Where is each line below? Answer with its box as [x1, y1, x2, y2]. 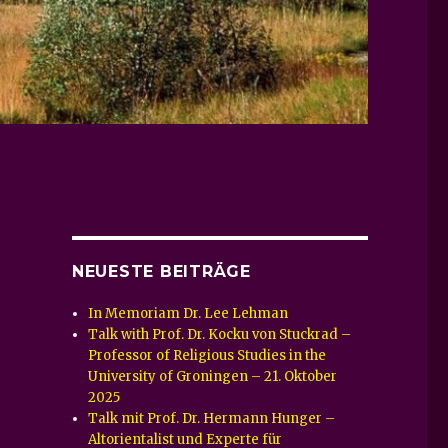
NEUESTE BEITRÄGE [71, 261, 251, 281]
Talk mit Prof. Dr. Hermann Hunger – [88, 409, 336, 427]
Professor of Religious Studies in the [88, 346, 327, 364]
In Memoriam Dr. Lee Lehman [88, 304, 289, 322]
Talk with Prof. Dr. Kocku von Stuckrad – [88, 325, 352, 343]
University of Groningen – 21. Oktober [88, 367, 338, 385]
